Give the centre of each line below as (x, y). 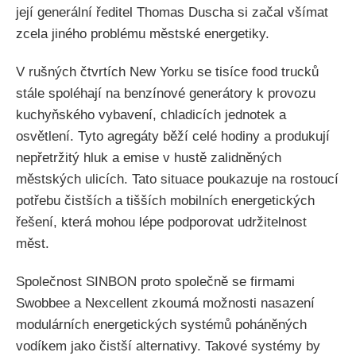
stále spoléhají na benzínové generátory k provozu (166, 93)
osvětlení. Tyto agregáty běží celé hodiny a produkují (173, 136)
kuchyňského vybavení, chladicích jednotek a (151, 114)
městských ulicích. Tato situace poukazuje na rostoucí (177, 179)
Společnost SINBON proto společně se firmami (155, 282)
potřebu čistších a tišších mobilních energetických (165, 200)
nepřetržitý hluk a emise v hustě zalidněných (149, 157)
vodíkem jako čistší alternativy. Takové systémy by (168, 346)
